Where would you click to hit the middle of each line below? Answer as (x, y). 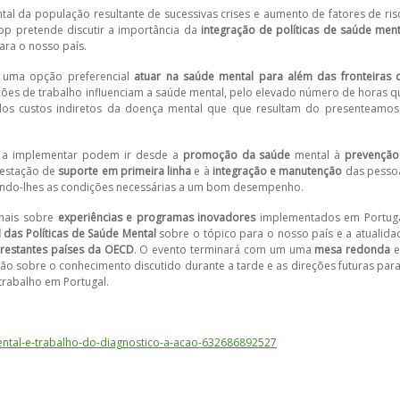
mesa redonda (353, 250)
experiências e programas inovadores (157, 217)
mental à (318, 155)
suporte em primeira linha (125, 171)
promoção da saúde (237, 155)
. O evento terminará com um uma (224, 250)
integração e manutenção (277, 171)
